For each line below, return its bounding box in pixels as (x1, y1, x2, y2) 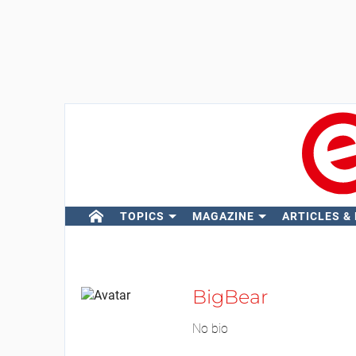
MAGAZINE (192, 210, 254, 222)
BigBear (192, 285, 268, 308)
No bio (192, 321, 228, 336)
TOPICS (119, 210, 164, 222)
